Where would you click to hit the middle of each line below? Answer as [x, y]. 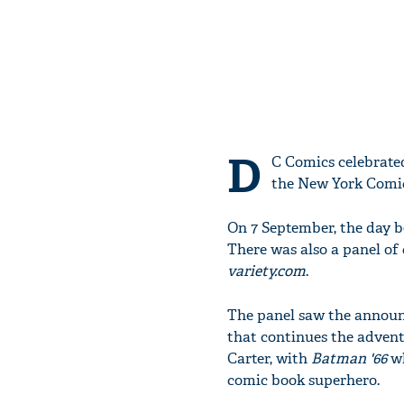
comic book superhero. [303, 380]
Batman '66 [351, 358]
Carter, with [269, 358]
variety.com [266, 271]
